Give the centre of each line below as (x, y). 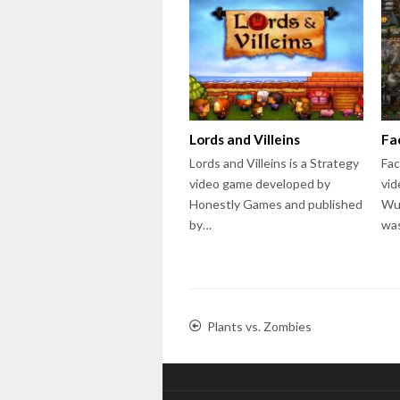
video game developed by (260, 183)
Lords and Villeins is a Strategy (274, 162)
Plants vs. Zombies (259, 326)
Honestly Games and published (276, 204)
